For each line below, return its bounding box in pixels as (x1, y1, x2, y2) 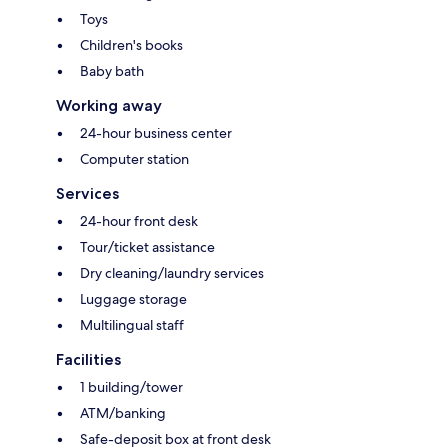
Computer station (80, 150, 189, 169)
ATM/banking (80, 404, 166, 423)
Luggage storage (80, 290, 187, 309)
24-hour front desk (80, 212, 198, 231)
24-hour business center (80, 124, 232, 143)
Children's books (80, 36, 183, 55)
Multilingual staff (80, 316, 184, 335)
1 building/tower (80, 378, 183, 397)
